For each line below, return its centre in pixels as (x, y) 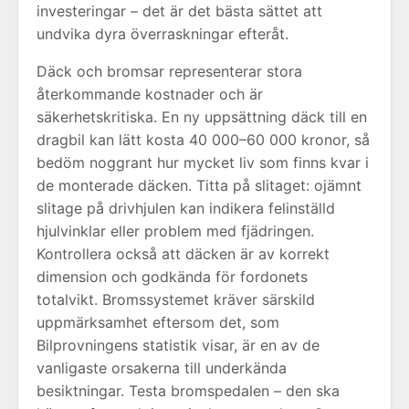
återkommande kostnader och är (150, 94)
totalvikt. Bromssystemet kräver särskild (176, 299)
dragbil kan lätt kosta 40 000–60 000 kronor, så (203, 140)
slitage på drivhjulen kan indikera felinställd (186, 208)
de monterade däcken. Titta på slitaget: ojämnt (199, 185)
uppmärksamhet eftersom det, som (158, 322)
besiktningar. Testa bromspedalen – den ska (188, 391)
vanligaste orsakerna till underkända (162, 368)
